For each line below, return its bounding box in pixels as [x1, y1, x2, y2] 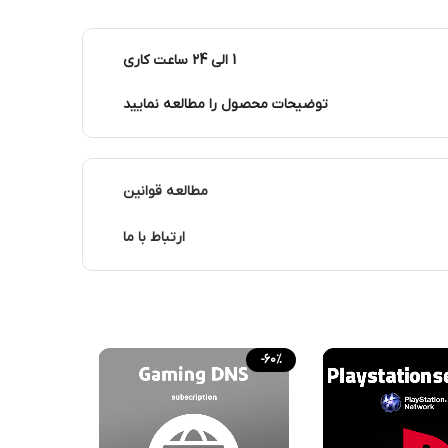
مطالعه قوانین [123, 182, 209, 202]
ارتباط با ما [123, 227, 186, 247]
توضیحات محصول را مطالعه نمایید [123, 94, 328, 114]
